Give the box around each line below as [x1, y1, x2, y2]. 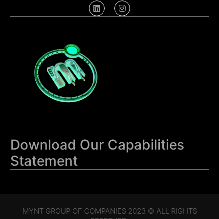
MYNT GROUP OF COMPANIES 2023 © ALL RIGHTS [22, 206, 197, 216]
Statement [10, 152, 78, 169]
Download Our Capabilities [10, 136, 184, 153]
